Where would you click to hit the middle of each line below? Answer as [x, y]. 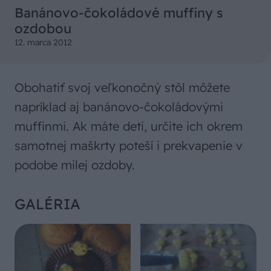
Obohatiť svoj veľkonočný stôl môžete [122, 87]
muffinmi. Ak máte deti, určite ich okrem [129, 126]
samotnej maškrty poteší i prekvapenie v [129, 145]
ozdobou [43, 28]
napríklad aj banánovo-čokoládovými [119, 107]
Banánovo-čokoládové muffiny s [119, 13]
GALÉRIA [47, 204]
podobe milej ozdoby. [75, 165]
